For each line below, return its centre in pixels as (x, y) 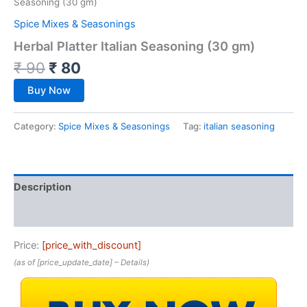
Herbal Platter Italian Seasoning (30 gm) (134, 46)
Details (134, 262)
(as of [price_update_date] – (67, 262)
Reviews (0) (43, 213)
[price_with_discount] (91, 245)
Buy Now (49, 91)
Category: (36, 126)
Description (42, 187)
